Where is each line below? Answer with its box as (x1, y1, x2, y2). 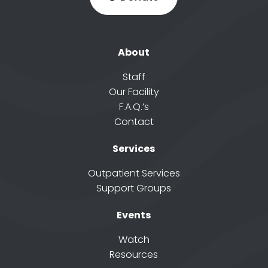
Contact (114, 114, 154, 129)
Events (117, 208, 151, 222)
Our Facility (108, 84, 159, 99)
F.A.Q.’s (118, 99, 149, 114)
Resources (109, 247, 159, 261)
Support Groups (96, 181, 172, 195)
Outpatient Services (87, 166, 180, 180)
